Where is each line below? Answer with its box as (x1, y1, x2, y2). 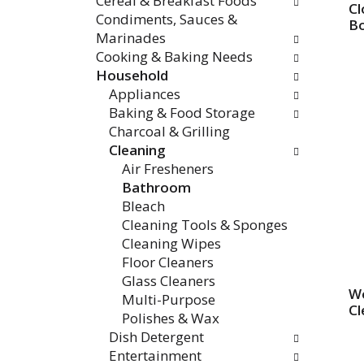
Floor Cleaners (122, 253, 214, 271)
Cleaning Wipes (122, 234, 221, 253)
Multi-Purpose (122, 290, 215, 309)
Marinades (96, 28, 166, 47)
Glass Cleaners (122, 271, 215, 290)
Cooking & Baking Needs (96, 47, 253, 66)
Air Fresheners (122, 159, 214, 178)
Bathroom (122, 178, 191, 197)
